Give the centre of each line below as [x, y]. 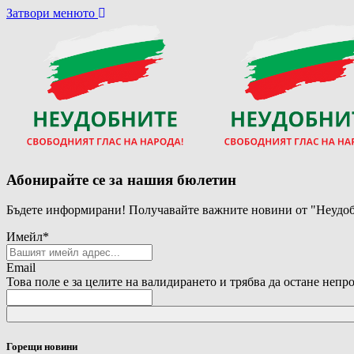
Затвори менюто [51, 13]
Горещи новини [42, 346]
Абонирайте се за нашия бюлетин [121, 179]
